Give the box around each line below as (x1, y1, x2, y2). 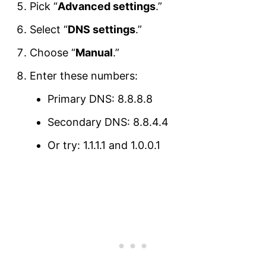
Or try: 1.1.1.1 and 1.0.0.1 (47, 139, 160, 152)
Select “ (30, 23, 68, 36)
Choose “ (30, 46, 75, 59)
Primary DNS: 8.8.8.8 (47, 93, 153, 106)
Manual (75, 46, 113, 59)
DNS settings (68, 23, 135, 36)
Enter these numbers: (30, 69, 138, 83)
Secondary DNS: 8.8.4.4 (47, 116, 169, 129)
